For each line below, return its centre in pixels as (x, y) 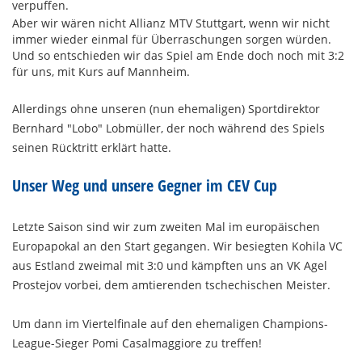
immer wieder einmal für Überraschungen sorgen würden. (172, 40)
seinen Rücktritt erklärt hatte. (92, 148)
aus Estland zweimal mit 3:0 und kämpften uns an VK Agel (170, 266)
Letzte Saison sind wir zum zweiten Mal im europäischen (166, 227)
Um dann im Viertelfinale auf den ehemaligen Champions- (170, 324)
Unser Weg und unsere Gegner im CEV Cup (145, 186)
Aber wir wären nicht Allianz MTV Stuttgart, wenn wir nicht (171, 23)
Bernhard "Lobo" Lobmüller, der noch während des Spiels (168, 128)
